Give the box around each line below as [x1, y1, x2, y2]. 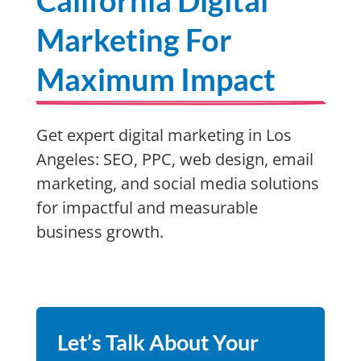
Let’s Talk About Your [56, 329, 259, 355]
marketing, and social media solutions [35, 172, 319, 194]
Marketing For [35, 21, 232, 58]
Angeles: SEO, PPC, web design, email [35, 148, 313, 170]
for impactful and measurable [35, 197, 258, 218]
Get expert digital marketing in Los [35, 124, 292, 146]
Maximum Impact [35, 60, 276, 98]
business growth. [35, 221, 164, 243]
